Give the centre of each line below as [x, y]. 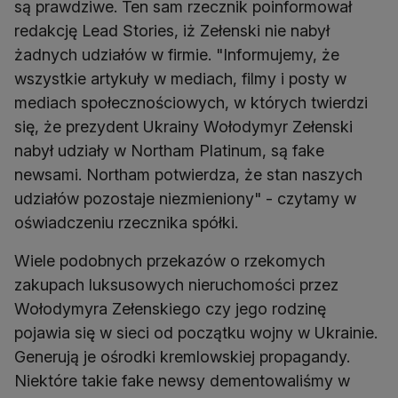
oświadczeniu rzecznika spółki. [126, 222]
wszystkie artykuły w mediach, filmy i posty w [180, 78]
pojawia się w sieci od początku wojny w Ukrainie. [196, 332]
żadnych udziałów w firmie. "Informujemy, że [177, 54]
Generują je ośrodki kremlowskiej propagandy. [182, 356]
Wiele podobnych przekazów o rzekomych [170, 260]
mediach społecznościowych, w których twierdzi [191, 102]
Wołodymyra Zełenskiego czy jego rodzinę [170, 308]
